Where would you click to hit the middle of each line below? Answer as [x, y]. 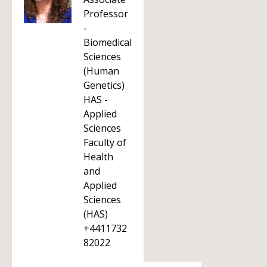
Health [98, 157]
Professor [106, 14]
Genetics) [104, 85]
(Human [101, 71]
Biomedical [108, 42]
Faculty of [105, 142]
